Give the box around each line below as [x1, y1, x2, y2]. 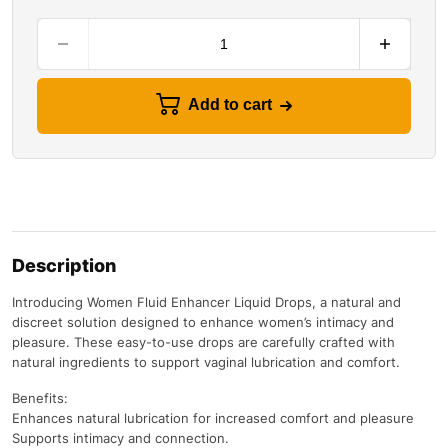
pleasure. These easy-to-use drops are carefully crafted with [12, 333, 395, 350]
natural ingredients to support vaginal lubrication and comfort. [12, 353, 400, 370]
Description [12, 254, 116, 276]
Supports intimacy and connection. [12, 429, 229, 446]
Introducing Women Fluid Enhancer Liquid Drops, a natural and [12, 293, 401, 310]
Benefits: [12, 389, 68, 406]
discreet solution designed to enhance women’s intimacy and [12, 313, 394, 330]
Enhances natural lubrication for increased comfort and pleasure [12, 409, 414, 426]
